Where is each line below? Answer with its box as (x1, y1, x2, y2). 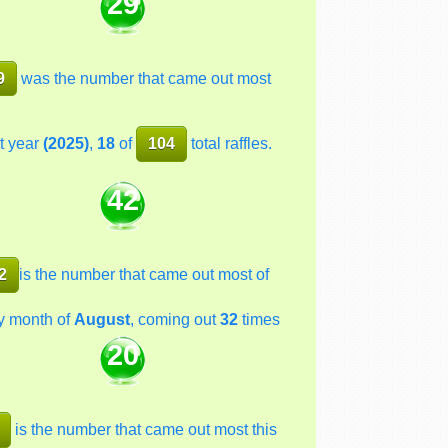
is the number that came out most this (11, 421, 278, 439)
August (73, 311, 130, 329)
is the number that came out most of (19, 266, 270, 284)
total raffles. (187, 135, 273, 153)
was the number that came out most (17, 69, 272, 87)
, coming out (129, 311, 220, 329)
